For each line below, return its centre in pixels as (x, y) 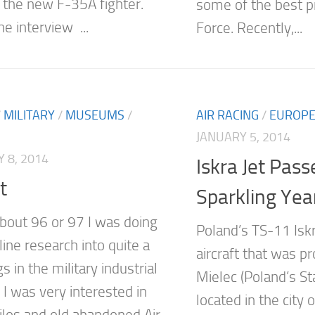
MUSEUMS (95, 115)
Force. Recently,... (249, 28)
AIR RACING (227, 115)
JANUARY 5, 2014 (243, 137)
